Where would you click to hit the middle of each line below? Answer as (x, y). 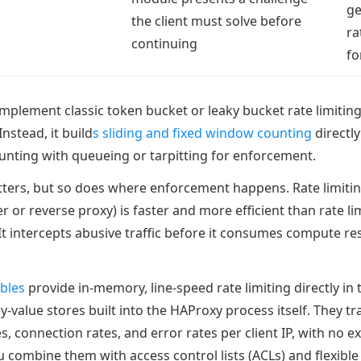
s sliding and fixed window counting (202, 133)
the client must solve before (216, 21)
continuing (164, 44)
